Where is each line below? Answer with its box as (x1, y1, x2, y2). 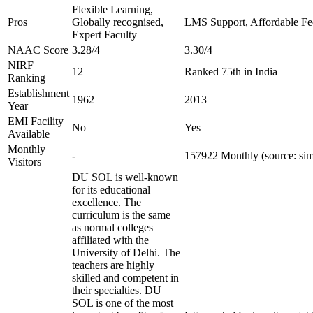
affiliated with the (72, 234, 149, 246)
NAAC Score (8, 44, 68, 56)
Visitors (8, 156, 41, 168)
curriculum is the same (72, 209, 170, 221)
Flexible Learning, (72, 3, 153, 15)
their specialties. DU (72, 284, 161, 296)
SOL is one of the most (72, 297, 173, 309)
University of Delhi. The (72, 247, 180, 259)
